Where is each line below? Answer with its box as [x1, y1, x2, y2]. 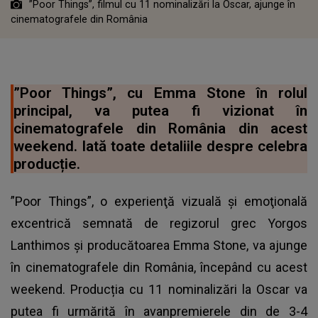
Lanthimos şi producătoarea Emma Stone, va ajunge [11, 237, 307, 253]
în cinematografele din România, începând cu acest [11, 259, 307, 275]
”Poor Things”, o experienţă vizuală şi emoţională [11, 193, 307, 209]
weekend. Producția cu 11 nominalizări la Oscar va [11, 281, 307, 297]
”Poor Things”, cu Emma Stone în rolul [13, 84, 307, 102]
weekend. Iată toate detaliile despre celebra [13, 137, 307, 155]
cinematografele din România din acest [13, 119, 307, 137]
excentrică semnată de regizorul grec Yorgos [11, 215, 307, 231]
